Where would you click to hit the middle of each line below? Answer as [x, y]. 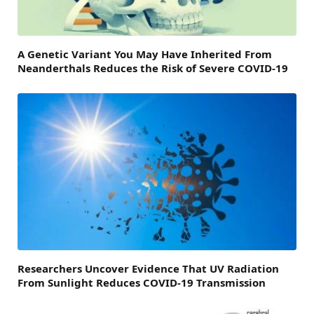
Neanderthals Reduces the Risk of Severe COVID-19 [153, 68]
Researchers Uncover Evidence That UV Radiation [148, 269]
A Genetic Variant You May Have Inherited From [145, 54]
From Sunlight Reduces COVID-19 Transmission [142, 283]
